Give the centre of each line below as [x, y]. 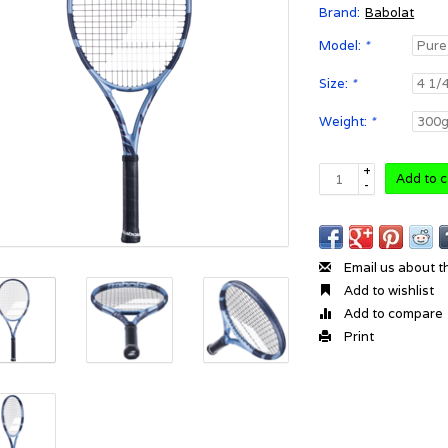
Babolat [390, 12]
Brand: [340, 12]
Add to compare [392, 313]
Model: [342, 45]
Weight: [345, 121]
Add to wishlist [388, 290]
